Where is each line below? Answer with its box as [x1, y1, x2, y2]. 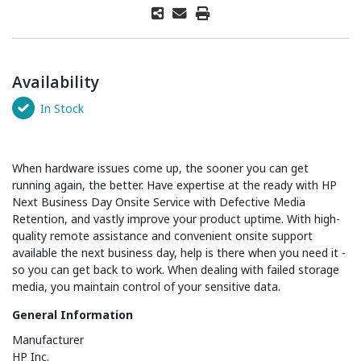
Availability [12, 71, 99, 93]
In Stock [40, 100, 84, 116]
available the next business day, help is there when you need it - [12, 245, 346, 261]
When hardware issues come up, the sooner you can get [12, 160, 309, 176]
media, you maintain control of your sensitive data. [12, 279, 280, 295]
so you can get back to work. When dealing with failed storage [12, 262, 339, 278]
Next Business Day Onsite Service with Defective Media [12, 194, 305, 210]
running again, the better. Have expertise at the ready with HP [12, 177, 337, 193]
